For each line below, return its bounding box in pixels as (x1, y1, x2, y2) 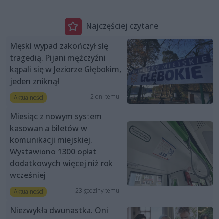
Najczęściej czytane (85, 21, 158, 32)
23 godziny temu (75, 186, 119, 195)
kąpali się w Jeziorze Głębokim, (10, 64, 121, 75)
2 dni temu (90, 92, 119, 101)
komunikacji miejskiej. (10, 134, 92, 145)
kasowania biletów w (10, 122, 87, 133)
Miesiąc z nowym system (10, 110, 102, 122)
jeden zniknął (10, 75, 59, 87)
